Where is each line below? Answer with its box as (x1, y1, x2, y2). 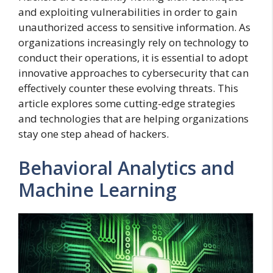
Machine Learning (18, 177, 177, 202)
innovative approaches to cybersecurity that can (18, 66, 249, 80)
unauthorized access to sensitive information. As (18, 20, 250, 35)
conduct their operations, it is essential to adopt (18, 51, 248, 65)
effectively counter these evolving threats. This (18, 81, 238, 96)
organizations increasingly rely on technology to (18, 35, 249, 50)
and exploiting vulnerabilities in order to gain (18, 5, 237, 19)
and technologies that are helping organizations (18, 112, 249, 126)
